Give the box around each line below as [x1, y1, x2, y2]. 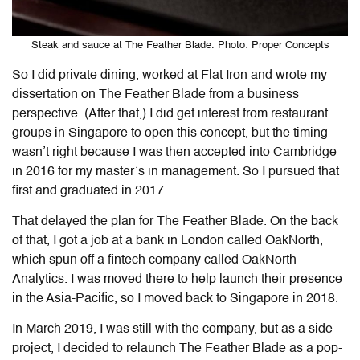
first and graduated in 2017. [12, 185, 170, 198]
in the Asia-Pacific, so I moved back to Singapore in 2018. [12, 292, 342, 306]
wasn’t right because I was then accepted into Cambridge [12, 146, 337, 160]
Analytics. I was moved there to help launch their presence [12, 273, 342, 287]
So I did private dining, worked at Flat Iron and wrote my [12, 69, 327, 83]
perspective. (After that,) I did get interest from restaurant [12, 108, 328, 121]
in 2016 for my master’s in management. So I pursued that [12, 166, 339, 179]
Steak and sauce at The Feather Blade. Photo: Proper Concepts [31, 40, 329, 51]
